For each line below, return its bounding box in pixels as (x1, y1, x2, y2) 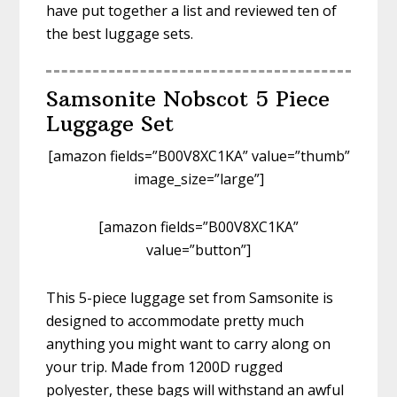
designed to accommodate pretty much (46, 311, 305, 331)
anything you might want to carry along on (46, 334, 331, 354)
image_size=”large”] (133, 169, 264, 190)
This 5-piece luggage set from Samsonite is (46, 288, 334, 308)
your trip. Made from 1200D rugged (46, 357, 284, 378)
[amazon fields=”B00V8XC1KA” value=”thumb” (47, 146, 350, 167)
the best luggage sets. (46, 24, 194, 44)
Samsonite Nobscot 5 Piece (46, 85, 331, 113)
